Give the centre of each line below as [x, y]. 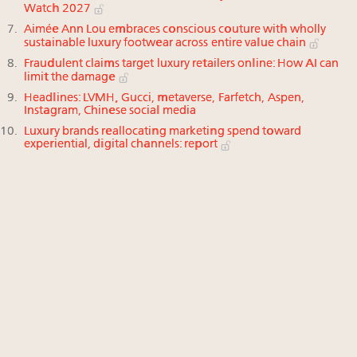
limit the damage [71, 77]
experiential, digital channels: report [122, 145]
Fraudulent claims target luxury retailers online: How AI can [182, 64]
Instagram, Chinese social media [110, 111]
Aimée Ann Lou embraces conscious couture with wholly [175, 29]
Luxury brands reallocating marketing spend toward [163, 131]
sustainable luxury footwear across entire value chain [167, 43]
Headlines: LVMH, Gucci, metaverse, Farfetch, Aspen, [165, 98]
